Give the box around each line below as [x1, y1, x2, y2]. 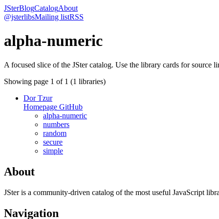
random [43, 129, 66, 137]
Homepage [23, 102, 59, 111]
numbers [43, 120, 69, 129]
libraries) [77, 77, 106, 86]
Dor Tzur [23, 93, 52, 102]
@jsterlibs [4, 13, 35, 21]
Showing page [4, 77, 50, 86]
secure [43, 137, 63, 146]
